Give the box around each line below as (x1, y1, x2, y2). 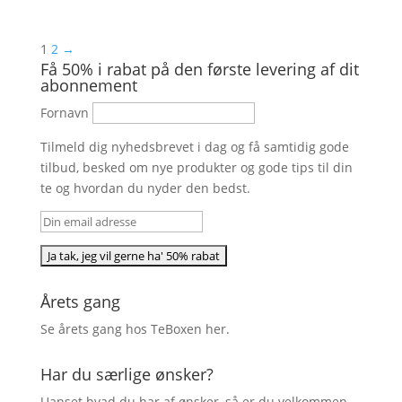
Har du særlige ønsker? (39, 363, 214, 386)
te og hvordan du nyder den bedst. (39, 179, 250, 197)
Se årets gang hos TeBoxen (39, 320, 205, 338)
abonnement (39, 74, 137, 97)
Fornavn (39, 104, 89, 122)
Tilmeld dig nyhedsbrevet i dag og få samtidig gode (39, 138, 349, 156)
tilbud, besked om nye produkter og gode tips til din (39, 159, 353, 177)
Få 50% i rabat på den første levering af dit (39, 58, 359, 81)
